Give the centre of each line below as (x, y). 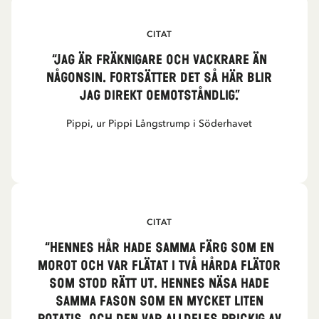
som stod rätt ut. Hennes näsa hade (159, 284)
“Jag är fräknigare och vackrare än (159, 60)
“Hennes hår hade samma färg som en (159, 248)
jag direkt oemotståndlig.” (159, 96)
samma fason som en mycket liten (159, 302)
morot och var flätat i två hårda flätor (159, 266)
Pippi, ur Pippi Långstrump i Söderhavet (159, 124)
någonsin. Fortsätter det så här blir (159, 78)
